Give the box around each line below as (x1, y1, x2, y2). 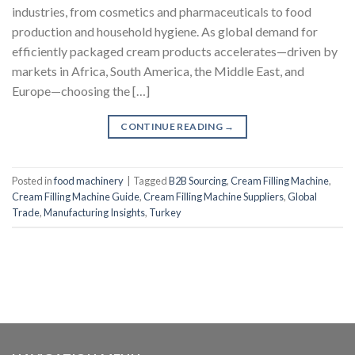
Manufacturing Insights (44, 205, 145, 219)
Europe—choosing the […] (12, 82, 150, 98)
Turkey (149, 205, 181, 219)
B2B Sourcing (169, 174, 227, 187)
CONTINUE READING (120, 120, 225, 132)
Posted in (12, 174, 54, 187)
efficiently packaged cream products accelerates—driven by (12, 43, 338, 59)
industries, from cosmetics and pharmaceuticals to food (12, 3, 311, 19)
